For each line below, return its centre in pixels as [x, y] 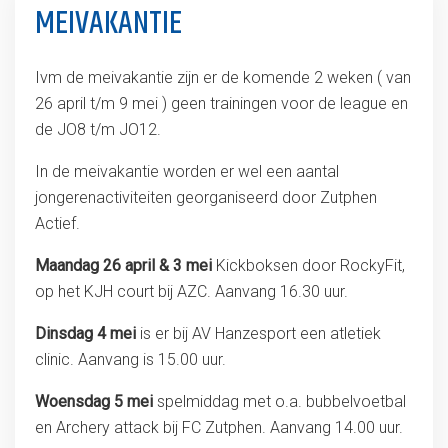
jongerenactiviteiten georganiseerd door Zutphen [205, 197]
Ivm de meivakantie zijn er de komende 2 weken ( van [222, 77]
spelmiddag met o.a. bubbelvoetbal [279, 401]
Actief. [57, 223]
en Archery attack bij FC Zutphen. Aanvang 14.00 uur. [218, 427]
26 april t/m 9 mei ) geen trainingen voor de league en [221, 103]
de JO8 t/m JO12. [97, 129]
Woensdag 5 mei [93, 401]
